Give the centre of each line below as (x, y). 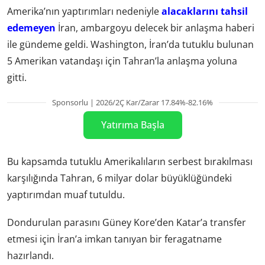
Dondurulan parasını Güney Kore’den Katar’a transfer (127, 223)
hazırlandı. (30, 256)
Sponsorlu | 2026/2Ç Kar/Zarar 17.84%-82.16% (132, 102)
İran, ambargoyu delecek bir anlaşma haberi (155, 28)
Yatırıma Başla (132, 125)
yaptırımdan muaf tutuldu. (66, 195)
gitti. (17, 77)
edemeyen (31, 28)
